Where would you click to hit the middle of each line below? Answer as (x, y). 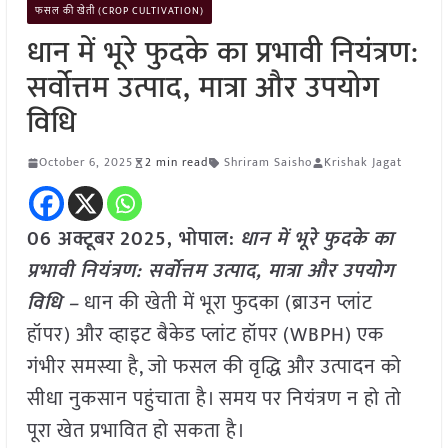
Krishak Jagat (362, 162)
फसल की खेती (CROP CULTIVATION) (119, 11)
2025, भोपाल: (177, 239)
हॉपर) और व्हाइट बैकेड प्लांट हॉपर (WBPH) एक (205, 335)
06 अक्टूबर (70, 239)
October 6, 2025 (85, 162)
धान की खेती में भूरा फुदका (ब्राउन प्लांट (225, 303)
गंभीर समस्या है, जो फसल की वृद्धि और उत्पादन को (214, 367)
